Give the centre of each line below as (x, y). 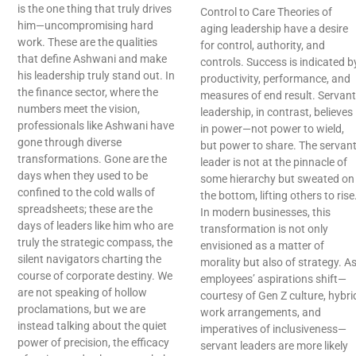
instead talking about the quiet (92, 326)
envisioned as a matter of (262, 246)
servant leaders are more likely (274, 346)
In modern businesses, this (265, 213)
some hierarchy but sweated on (277, 179)
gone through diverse (70, 143)
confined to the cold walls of (86, 193)
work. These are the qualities (87, 43)
